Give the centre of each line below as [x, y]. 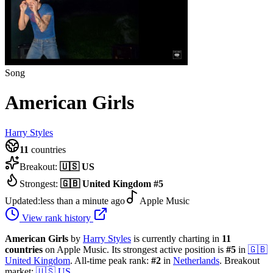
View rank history [56, 218]
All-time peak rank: [112, 260]
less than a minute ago [83, 200]
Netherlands [196, 260]
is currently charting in [178, 238]
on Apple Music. [76, 249]
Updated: [23, 200]
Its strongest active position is [168, 249]
